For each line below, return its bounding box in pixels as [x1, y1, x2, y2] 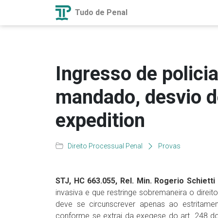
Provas [158, 142, 181, 150]
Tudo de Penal [73, 7, 127, 17]
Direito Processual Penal [68, 142, 143, 150]
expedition [55, 109, 145, 132]
